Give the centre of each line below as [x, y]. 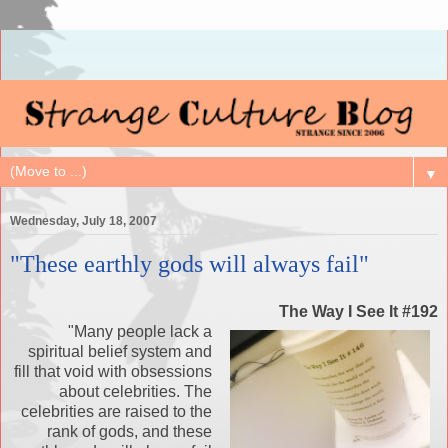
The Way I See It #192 [358, 312]
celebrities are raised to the [116, 412]
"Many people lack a [140, 332]
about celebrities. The [135, 392]
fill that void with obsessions [113, 372]
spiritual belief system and [120, 352]
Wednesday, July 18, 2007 [83, 221]
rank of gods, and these [129, 432]
